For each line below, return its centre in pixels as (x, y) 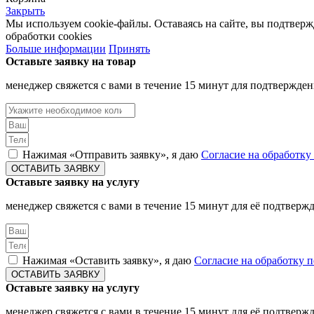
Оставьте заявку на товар (71, 61)
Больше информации (56, 48)
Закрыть (25, 11)
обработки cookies (49, 36)
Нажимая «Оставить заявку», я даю (108, 260)
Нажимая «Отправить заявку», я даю (112, 154)
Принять (129, 48)
